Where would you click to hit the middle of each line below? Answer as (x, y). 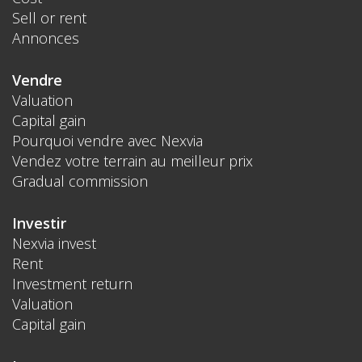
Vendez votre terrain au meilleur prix (133, 160)
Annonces (46, 38)
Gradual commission (80, 181)
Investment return (72, 283)
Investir (39, 223)
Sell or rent (49, 17)
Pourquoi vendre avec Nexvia (107, 140)
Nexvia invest (54, 243)
